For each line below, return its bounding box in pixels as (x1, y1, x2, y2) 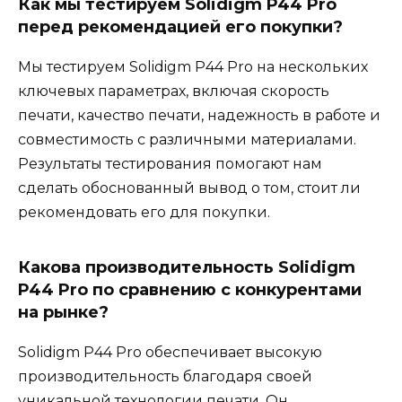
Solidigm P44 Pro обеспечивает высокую (18, 344, 322, 362)
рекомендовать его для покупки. (18, 204, 270, 222)
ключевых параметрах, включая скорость (18, 83, 329, 100)
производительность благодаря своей (18, 368, 312, 386)
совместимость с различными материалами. (18, 131, 356, 149)
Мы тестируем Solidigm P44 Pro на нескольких (18, 58, 368, 76)
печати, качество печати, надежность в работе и (18, 107, 380, 125)
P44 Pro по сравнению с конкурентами (18, 280, 362, 301)
